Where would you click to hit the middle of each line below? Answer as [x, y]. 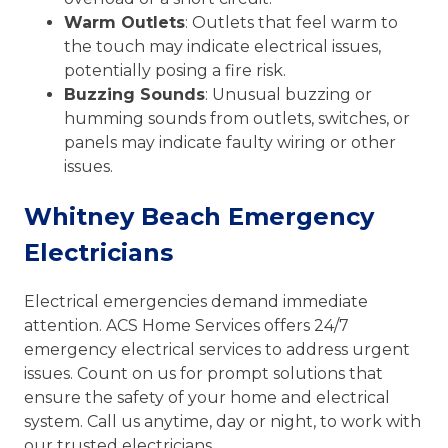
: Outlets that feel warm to [291, 22]
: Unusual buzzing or [288, 94]
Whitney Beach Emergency [199, 216]
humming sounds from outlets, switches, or [237, 118]
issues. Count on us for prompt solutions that [203, 374]
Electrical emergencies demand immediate [196, 302]
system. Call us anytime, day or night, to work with [222, 422]
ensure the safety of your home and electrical [207, 398]
